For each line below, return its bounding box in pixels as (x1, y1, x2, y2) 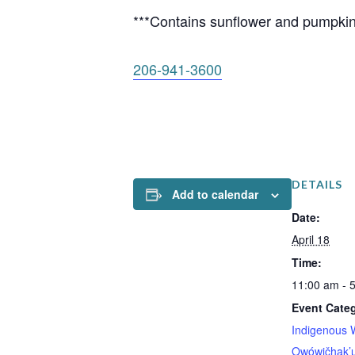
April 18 (292, 231, 330, 248)
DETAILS (292, 177, 342, 192)
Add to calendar (172, 186, 258, 203)
